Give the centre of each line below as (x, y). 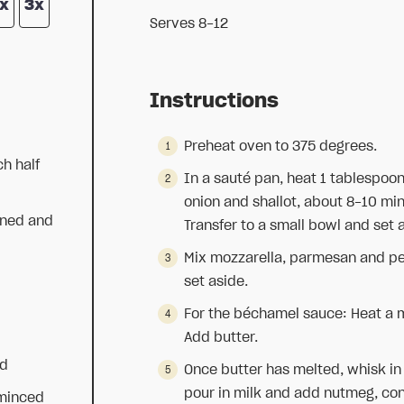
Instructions (215, 101)
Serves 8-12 (189, 24)
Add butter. (221, 338)
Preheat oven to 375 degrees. (281, 147)
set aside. (216, 282)
